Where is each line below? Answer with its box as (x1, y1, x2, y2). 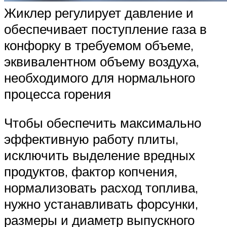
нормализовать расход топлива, (4, 179, 198, 196)
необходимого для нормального (4, 69, 195, 86)
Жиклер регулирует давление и (4, 4, 194, 21)
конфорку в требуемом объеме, (4, 36, 194, 53)
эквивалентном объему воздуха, (4, 53, 199, 69)
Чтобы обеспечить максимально (4, 115, 201, 131)
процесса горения (4, 85, 111, 102)
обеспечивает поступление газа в (4, 20, 207, 37)
